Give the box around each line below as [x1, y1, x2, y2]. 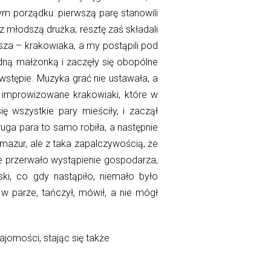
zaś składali [105, 24, 158, 36]
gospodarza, [101, 154, 158, 166]
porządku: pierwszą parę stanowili [10, 7, 158, 19]
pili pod [127, 40, 158, 52]
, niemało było [93, 171, 158, 183]
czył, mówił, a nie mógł [56, 187, 158, 199]
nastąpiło [53, 171, 93, 183]
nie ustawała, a [91, 73, 158, 85]
